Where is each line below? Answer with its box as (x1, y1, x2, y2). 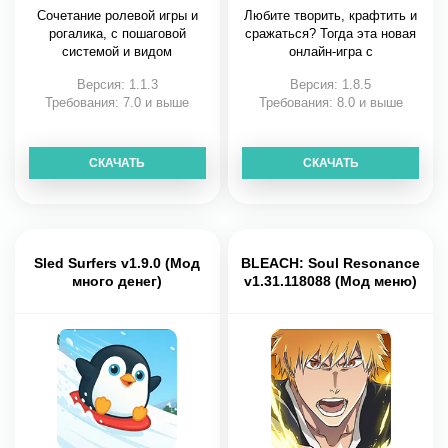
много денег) (72, 273, 163, 289)
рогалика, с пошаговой (48, 26, 186, 41)
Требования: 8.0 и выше (258, 95, 403, 110)
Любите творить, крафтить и (244, 8, 418, 23)
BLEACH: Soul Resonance (241, 255, 421, 271)
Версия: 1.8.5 (290, 77, 372, 92)
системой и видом (62, 44, 173, 59)
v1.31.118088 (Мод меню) (244, 273, 418, 289)
